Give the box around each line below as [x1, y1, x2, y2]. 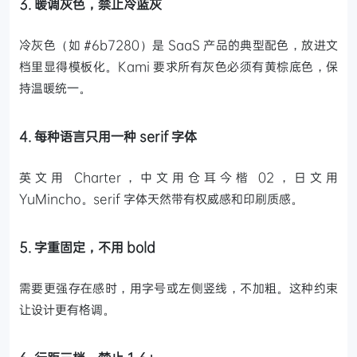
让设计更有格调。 [19, 301, 115, 318]
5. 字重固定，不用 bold [19, 238, 155, 256]
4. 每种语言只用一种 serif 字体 [19, 127, 197, 145]
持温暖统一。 [19, 80, 91, 96]
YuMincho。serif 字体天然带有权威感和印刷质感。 [19, 190, 303, 207]
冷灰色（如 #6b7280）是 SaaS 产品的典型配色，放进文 [19, 37, 338, 53]
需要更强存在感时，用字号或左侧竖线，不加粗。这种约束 [19, 280, 338, 296]
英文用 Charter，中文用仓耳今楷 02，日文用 [19, 169, 338, 186]
